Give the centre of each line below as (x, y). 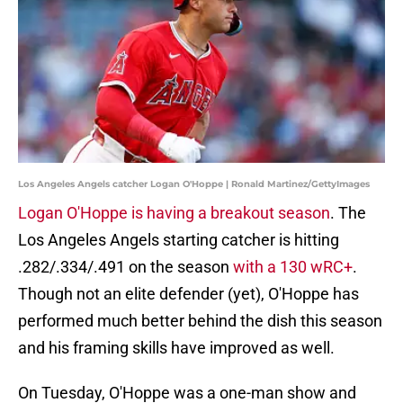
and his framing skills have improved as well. (176, 348)
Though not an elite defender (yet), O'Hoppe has (188, 294)
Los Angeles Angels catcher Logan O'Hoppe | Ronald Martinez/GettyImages (194, 184)
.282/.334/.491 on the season (125, 267)
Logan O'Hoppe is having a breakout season (174, 213)
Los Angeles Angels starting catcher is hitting (179, 240)
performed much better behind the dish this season (200, 321)
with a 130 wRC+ (293, 267)
